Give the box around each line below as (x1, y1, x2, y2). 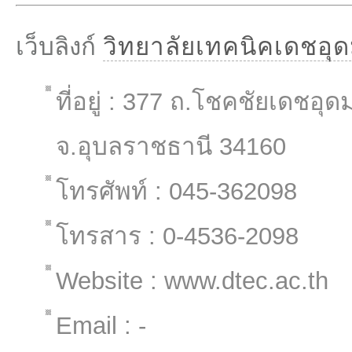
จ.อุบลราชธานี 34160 (56, 133, 286, 160)
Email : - (56, 312, 146, 339)
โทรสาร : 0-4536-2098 (56, 222, 299, 250)
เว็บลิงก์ (16, 33, 103, 60)
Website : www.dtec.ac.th (56, 267, 328, 295)
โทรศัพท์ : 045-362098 (56, 178, 297, 205)
